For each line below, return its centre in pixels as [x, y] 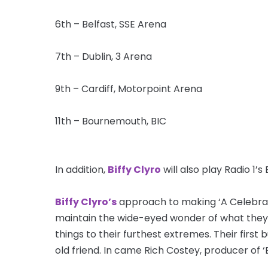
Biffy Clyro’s [86, 202]
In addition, [81, 169]
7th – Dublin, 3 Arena [103, 56]
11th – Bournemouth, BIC [111, 121]
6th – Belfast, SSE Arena [111, 24]
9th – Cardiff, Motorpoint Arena [129, 89]
